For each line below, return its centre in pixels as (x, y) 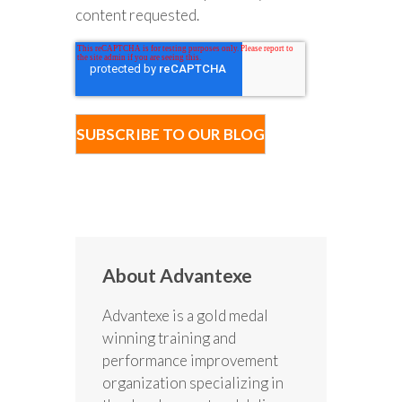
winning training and (169, 338)
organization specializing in (193, 383)
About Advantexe (177, 275)
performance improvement (190, 361)
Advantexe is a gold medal (185, 316)
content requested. (137, 15)
